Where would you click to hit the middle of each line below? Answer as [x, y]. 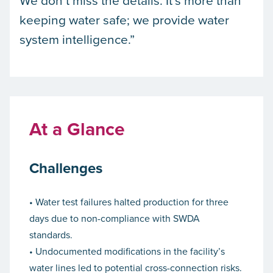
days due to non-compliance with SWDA [115, 218]
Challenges [66, 168]
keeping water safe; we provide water [124, 19]
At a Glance [77, 129]
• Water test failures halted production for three [129, 202]
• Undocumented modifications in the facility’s [127, 251]
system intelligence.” [77, 39]
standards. [51, 235]
